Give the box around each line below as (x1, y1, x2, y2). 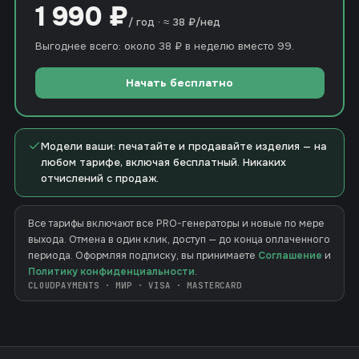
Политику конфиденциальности (28, 265, 195, 278)
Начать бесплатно (126, 75, 233, 90)
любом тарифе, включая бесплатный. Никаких (41, 155, 286, 169)
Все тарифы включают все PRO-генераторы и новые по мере (28, 217, 325, 230)
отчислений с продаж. (41, 171, 159, 185)
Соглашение (258, 249, 322, 262)
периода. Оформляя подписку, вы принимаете (28, 249, 258, 262)
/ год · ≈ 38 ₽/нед (127, 14, 220, 29)
